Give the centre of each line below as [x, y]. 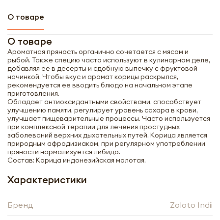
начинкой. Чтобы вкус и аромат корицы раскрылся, [93, 77]
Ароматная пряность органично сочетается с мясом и [98, 52]
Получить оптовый [110, 206]
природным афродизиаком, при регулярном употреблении [106, 143]
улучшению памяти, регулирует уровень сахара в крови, [103, 110]
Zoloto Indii [191, 205]
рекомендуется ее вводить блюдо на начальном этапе [100, 85]
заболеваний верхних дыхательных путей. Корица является [107, 135]
